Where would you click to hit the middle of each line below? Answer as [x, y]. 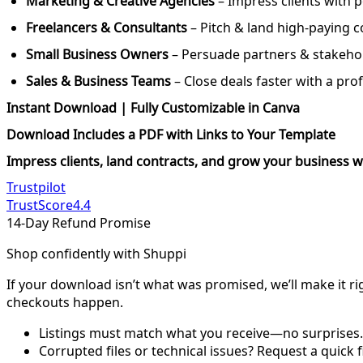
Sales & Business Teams [98, 81]
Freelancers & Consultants [107, 28]
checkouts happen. [65, 303]
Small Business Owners [97, 55]
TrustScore [40, 205]
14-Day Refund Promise [79, 223]
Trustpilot [36, 188]
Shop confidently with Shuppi [96, 254]
